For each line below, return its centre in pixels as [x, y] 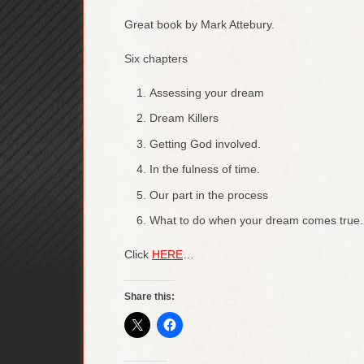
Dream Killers [184, 118]
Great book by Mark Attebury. [199, 24]
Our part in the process [208, 195]
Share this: [149, 297]
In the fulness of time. [204, 169]
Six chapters [156, 58]
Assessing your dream [206, 92]
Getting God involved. [205, 143]
